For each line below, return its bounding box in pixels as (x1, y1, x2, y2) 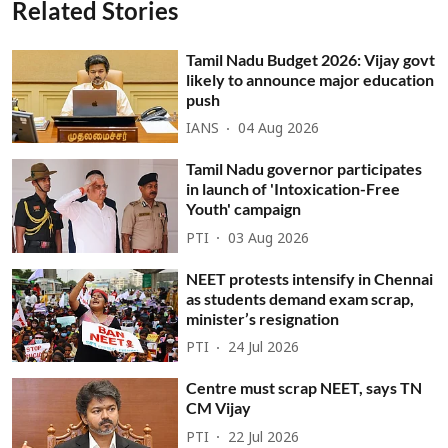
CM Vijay (186, 398, 252, 418)
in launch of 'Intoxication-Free (186, 179, 401, 199)
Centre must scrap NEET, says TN (186, 378, 423, 398)
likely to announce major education (186, 69, 435, 89)
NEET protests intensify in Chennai (186, 268, 434, 288)
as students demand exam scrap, (186, 288, 415, 308)
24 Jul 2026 (228, 340, 300, 358)
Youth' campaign (186, 199, 302, 219)
